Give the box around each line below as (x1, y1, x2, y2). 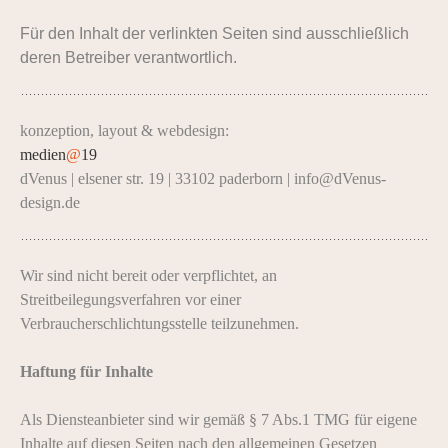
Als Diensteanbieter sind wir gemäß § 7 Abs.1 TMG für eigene (20, 411, 417, 428)
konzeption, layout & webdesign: (20, 122, 229, 139)
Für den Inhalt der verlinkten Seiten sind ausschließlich (20, 25, 409, 42)
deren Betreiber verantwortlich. (20, 49, 237, 66)
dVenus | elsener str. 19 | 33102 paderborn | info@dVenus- (20, 170, 386, 187)
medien (20, 146, 66, 163)
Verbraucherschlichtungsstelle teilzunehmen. (20, 315, 299, 332)
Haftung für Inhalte (20, 363, 153, 380)
